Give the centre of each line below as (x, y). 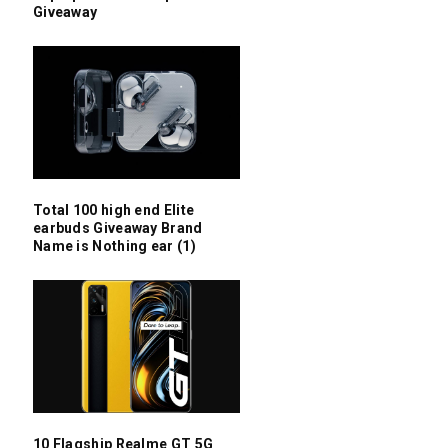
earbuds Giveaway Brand (117, 227)
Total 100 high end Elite (113, 209)
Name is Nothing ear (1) (114, 245)
